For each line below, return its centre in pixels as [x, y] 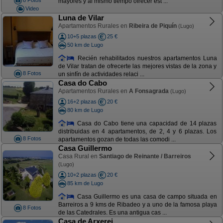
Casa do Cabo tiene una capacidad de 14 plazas [146, 123]
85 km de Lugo [85, 183]
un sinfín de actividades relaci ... [101, 74]
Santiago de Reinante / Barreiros [145, 156]
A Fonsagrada [149, 91]
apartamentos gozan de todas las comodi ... [117, 140]
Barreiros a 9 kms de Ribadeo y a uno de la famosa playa [137, 205]
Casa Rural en [78, 156]
